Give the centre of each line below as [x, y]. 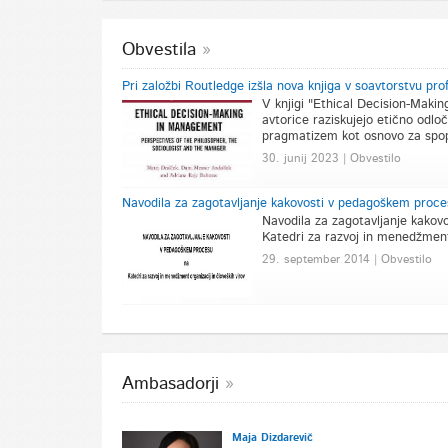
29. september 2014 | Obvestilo [346, 258]
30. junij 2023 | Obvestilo [331, 157]
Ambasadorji [170, 383]
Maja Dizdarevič [272, 437]
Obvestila [158, 49]
